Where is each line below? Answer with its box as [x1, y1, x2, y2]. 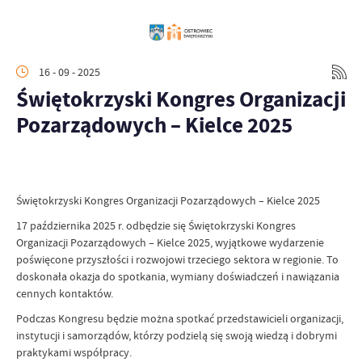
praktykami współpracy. [16, 345, 132, 360]
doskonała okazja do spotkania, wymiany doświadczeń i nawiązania [16, 269, 339, 284]
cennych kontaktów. [16, 286, 113, 301]
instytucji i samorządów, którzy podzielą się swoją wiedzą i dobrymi [16, 328, 337, 343]
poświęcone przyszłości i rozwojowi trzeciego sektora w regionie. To [16, 252, 339, 267]
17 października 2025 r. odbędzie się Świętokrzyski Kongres [16, 218, 296, 233]
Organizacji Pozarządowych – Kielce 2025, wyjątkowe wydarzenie [16, 235, 324, 250]
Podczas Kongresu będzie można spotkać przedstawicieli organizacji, [16, 311, 343, 326]
